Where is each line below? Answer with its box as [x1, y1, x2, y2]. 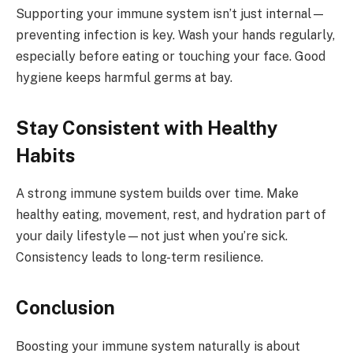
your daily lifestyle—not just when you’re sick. [16, 229, 288, 244]
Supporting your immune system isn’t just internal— [16, 6, 325, 22]
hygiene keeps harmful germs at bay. [16, 70, 232, 86]
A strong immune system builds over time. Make [16, 186, 299, 202]
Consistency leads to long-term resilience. [16, 250, 263, 266]
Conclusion [16, 295, 115, 318]
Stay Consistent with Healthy [16, 116, 277, 139]
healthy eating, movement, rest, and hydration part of [16, 207, 326, 223]
